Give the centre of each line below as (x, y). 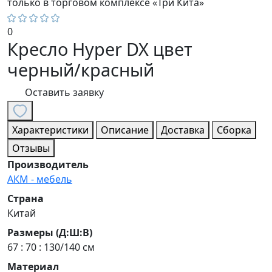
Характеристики (50, 130)
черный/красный (81, 70)
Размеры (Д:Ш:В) (50, 233)
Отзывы (31, 148)
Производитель (48, 165)
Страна (25, 199)
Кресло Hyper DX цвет (100, 49)
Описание (125, 130)
